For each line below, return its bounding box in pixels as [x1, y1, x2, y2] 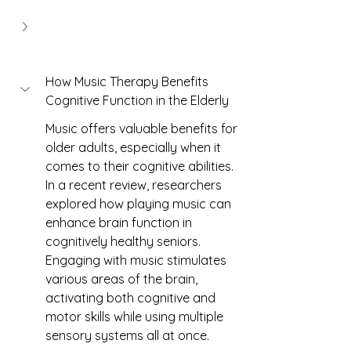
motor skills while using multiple [45, 309, 226, 324]
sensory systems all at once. [45, 327, 209, 343]
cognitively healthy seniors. [45, 233, 204, 249]
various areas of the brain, [45, 271, 201, 287]
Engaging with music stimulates [45, 252, 230, 268]
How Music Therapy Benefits [45, 74, 212, 89]
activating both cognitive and [45, 290, 219, 306]
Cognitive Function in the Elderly [45, 92, 229, 108]
